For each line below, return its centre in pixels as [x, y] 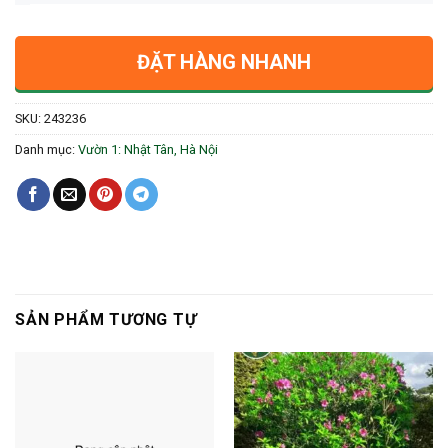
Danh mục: [46, 149]
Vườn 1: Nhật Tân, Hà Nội [148, 149]
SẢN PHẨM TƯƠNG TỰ [106, 319]
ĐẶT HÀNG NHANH [224, 61]
